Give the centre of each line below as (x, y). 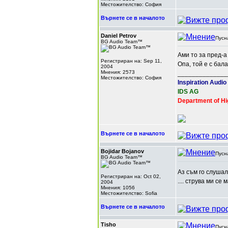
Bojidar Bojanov (122, 151)
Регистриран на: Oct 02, (131, 176)
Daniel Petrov (119, 36)
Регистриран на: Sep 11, (131, 61)
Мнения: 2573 (118, 72)
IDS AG (188, 92)
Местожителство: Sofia (129, 193)
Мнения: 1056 (118, 188)
